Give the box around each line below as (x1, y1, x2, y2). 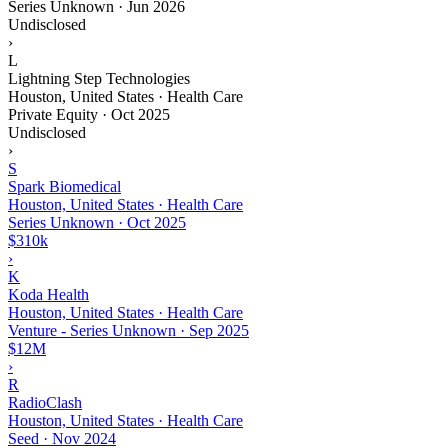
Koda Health (8, 285, 89, 303)
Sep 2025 (189, 321, 249, 339)
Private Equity (8, 105, 98, 123)
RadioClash (8, 393, 82, 411)
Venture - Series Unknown (8, 321, 176, 339)
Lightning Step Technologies (8, 69, 190, 87)
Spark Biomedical (8, 177, 121, 195)
